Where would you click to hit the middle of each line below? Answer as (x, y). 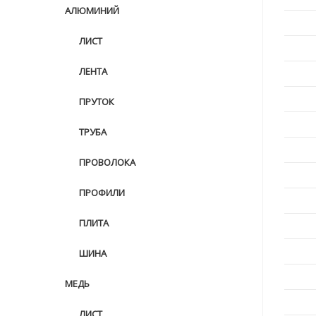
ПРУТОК (97, 102)
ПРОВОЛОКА (107, 162)
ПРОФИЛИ (102, 193)
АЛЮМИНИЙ (92, 11)
